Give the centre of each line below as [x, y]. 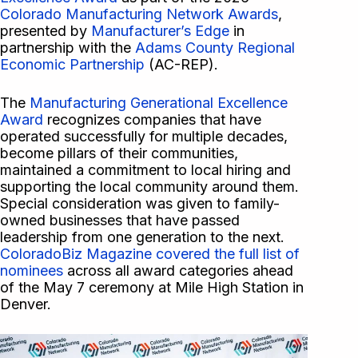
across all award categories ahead [178, 271]
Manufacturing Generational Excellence [159, 103]
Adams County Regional [215, 48]
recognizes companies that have [152, 120]
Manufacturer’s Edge [160, 31]
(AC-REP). [181, 65]
